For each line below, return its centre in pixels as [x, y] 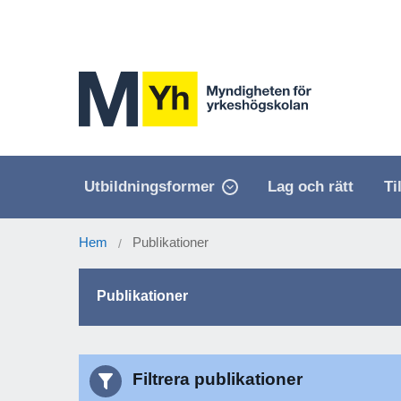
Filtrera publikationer [218, 380]
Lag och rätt [311, 187]
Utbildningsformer [149, 187]
